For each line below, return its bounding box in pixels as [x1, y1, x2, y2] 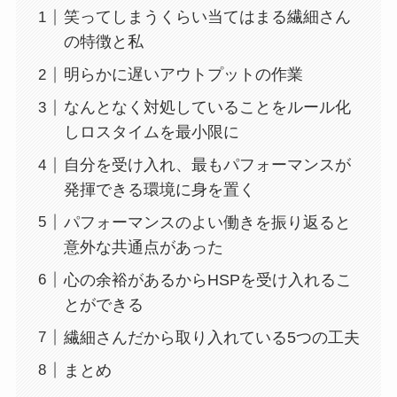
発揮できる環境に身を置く [63, 181, 255, 199]
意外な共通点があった [63, 237, 223, 256]
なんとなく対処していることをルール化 [63, 98, 351, 117]
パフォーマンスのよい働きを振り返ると [63, 213, 351, 231]
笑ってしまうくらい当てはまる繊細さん [63, 8, 351, 27]
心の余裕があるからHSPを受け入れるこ [63, 270, 352, 289]
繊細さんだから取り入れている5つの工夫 [63, 328, 360, 346]
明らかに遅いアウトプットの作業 [63, 66, 303, 84]
